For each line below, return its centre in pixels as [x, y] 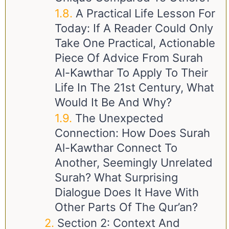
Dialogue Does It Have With [127, 192]
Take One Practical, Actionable [135, 43]
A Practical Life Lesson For [145, 13]
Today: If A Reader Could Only [134, 28]
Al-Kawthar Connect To [116, 148]
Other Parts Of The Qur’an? [126, 207]
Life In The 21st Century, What [134, 87]
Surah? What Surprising [116, 177]
